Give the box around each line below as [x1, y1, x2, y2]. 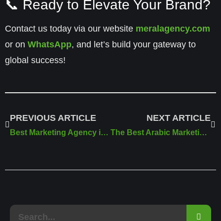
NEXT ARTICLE [147, 112, 211, 123]
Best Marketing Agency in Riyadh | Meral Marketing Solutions [101, 128, 109, 137]
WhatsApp [28, 39, 72, 49]
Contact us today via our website [5, 23, 136, 34]
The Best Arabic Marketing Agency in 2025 [199, 128, 207, 137]
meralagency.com [136, 23, 210, 34]
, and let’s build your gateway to [72, 39, 196, 49]
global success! [5, 55, 66, 65]
